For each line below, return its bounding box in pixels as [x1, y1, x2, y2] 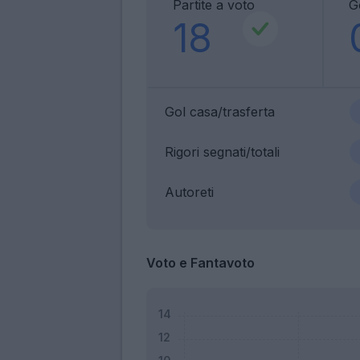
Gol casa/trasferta [165, 103, 275, 120]
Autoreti [165, 183, 214, 200]
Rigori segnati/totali [165, 143, 280, 160]
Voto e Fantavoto [146, 254, 255, 271]
